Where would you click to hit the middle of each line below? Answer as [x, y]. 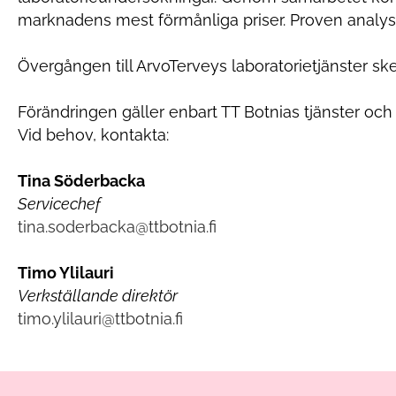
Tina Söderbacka [81, 180]
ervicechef [64, 203]
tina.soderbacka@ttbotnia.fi [117, 226]
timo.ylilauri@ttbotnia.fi [100, 318]
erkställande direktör [103, 295]
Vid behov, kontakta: [93, 134]
